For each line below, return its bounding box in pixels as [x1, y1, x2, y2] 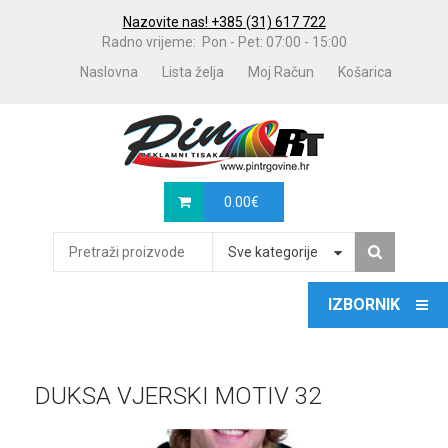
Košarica [338, 64, 392, 80]
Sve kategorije [228, 244, 318, 260]
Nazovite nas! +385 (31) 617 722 [122, 14, 326, 30]
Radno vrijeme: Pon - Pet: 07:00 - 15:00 [101, 34, 347, 50]
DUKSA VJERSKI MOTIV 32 [35, 382, 321, 410]
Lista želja [162, 64, 224, 80]
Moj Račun [248, 64, 314, 80]
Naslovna [80, 64, 138, 80]
